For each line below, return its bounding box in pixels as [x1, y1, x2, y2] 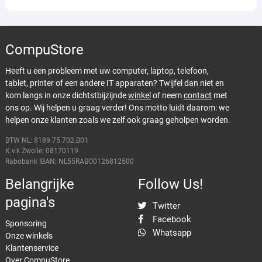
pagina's [5, 194, 55, 211]
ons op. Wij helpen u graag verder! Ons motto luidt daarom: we [5, 102, 229, 112]
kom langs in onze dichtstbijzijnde [5, 90, 128, 100]
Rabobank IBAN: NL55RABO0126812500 [5, 157, 134, 166]
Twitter [150, 200, 180, 211]
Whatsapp [150, 227, 191, 238]
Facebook [150, 213, 191, 225]
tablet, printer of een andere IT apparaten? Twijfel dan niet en [5, 78, 224, 88]
